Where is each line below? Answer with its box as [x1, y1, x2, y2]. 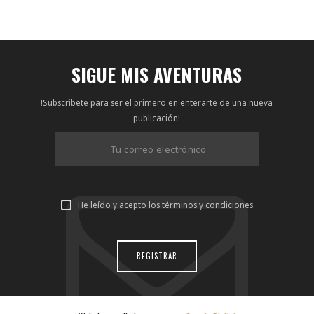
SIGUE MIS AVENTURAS [71, 60, 243, 88]
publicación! [133, 111, 181, 123]
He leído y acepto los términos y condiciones [77, 198, 253, 210]
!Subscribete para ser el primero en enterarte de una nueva [41, 96, 273, 108]
